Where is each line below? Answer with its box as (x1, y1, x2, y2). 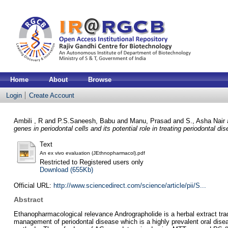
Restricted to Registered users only (39, 158, 144, 166)
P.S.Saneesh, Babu (57, 117, 115, 125)
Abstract (13, 195, 43, 204)
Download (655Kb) (39, 165, 93, 174)
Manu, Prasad (129, 117, 171, 125)
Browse (88, 76, 111, 83)
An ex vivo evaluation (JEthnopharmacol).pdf (39, 150, 145, 156)
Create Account (29, 92, 74, 99)
